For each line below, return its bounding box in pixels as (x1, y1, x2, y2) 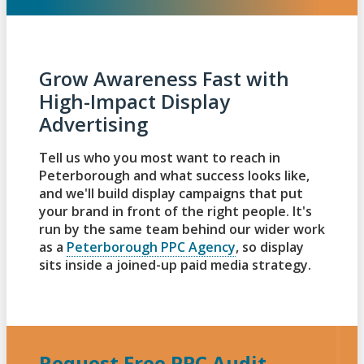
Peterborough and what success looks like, (39, 167, 310, 185)
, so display (236, 238, 304, 257)
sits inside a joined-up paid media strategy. (39, 256, 311, 275)
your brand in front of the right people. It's (39, 202, 312, 221)
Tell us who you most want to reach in (39, 149, 280, 167)
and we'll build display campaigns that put (39, 184, 303, 203)
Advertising (39, 110, 148, 138)
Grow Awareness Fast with (39, 65, 289, 93)
